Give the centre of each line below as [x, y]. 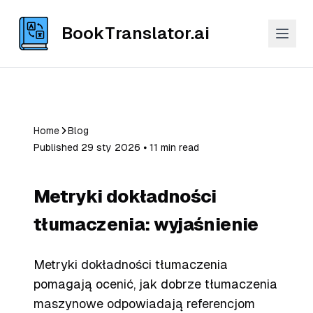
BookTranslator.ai [136, 33]
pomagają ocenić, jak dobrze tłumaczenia [155, 284]
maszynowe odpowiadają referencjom [144, 304]
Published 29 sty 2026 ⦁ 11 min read [116, 147]
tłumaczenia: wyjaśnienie [146, 224]
